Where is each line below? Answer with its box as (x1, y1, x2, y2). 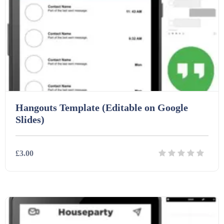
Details (78, 185, 100, 193)
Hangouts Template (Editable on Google (15, 102, 188, 113)
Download (122, 185, 155, 193)
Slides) (15, 114, 44, 125)
